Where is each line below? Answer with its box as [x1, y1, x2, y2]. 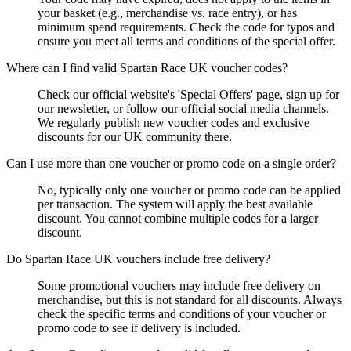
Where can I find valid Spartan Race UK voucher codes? [6, 61, 288, 75]
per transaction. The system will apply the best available [38, 197, 313, 212]
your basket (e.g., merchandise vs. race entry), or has [38, 6, 297, 20]
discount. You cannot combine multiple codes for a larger [38, 212, 318, 226]
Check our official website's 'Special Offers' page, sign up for [38, 88, 339, 102]
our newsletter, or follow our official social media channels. [38, 102, 329, 116]
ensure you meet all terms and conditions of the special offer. [38, 34, 335, 49]
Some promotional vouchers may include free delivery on [38, 279, 320, 293]
